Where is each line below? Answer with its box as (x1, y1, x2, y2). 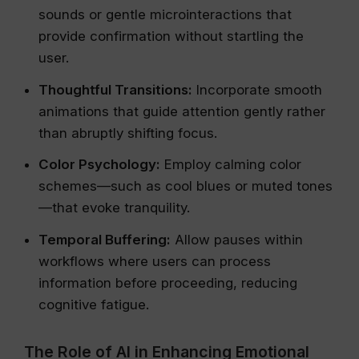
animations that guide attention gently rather (38, 103, 325, 119)
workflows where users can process (38, 252, 271, 269)
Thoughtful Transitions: (38, 81, 192, 98)
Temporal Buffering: (38, 231, 171, 248)
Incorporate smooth (192, 81, 322, 98)
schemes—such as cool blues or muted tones (38, 178, 333, 195)
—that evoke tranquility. (38, 200, 190, 216)
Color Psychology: (38, 156, 160, 173)
